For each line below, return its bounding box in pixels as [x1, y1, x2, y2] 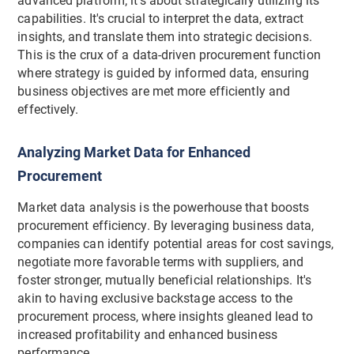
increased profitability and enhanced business [17, 328, 277, 343]
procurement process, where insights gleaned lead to [17, 310, 314, 325]
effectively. [17, 103, 79, 118]
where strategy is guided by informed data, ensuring [17, 66, 310, 81]
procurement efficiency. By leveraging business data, [17, 219, 314, 234]
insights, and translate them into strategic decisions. [17, 30, 312, 45]
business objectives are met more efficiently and [17, 85, 291, 100]
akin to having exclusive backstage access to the [17, 292, 293, 307]
